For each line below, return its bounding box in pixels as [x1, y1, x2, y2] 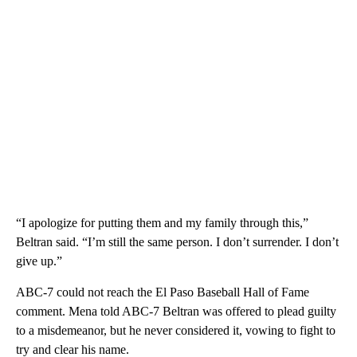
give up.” [16, 253, 62, 268]
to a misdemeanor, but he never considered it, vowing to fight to [16, 323, 335, 337]
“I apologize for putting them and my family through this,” [16, 215, 308, 229]
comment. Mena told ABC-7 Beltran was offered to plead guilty [16, 304, 336, 318]
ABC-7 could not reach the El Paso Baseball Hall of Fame [16, 284, 309, 299]
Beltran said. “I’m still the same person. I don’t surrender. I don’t [16, 234, 339, 249]
